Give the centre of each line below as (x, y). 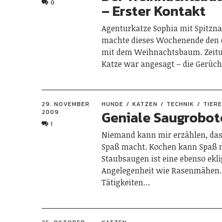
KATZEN (145, 104)
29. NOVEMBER (66, 104)
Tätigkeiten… (126, 182)
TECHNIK (181, 104)
